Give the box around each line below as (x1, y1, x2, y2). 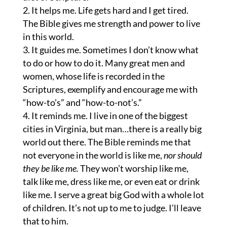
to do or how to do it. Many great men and (22, 57, 185, 68)
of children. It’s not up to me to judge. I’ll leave (22, 202, 201, 213)
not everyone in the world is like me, (22, 149, 164, 161)
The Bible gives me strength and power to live (22, 18, 200, 29)
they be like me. (22, 163, 80, 174)
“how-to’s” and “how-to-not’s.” (22, 97, 142, 108)
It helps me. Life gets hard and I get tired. (31, 5, 188, 16)
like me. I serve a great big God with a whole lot (22, 189, 204, 200)
